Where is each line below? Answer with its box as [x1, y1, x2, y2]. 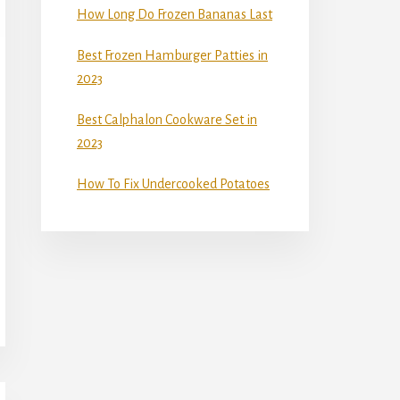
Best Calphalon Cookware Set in [77, 112, 257, 127]
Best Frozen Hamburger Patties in [77, 47, 268, 62]
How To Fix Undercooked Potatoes [77, 176, 270, 191]
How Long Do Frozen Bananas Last [77, 6, 272, 21]
